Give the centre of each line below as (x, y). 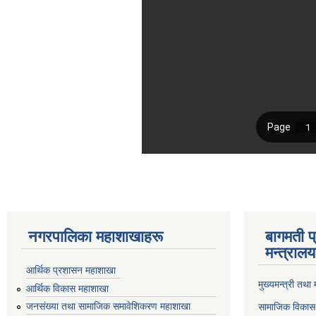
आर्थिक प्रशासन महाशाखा (71, 270)
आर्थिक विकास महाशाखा (67, 288)
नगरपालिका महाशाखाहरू (96, 237)
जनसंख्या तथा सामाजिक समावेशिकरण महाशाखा (108, 306)
